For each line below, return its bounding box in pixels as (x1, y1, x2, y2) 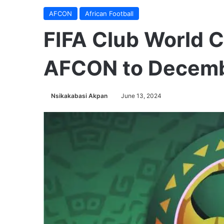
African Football (85, 9, 133, 17)
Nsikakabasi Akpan (51, 92, 107, 99)
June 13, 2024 (121, 92, 161, 99)
